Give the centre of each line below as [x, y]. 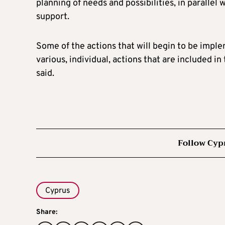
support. [53, 17]
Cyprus [58, 191]
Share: [47, 212]
